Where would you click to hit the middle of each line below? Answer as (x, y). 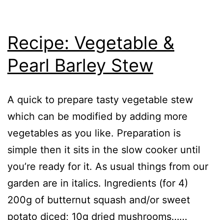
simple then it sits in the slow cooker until (104, 150)
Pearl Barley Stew (80, 65)
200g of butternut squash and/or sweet (99, 200)
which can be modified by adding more (97, 116)
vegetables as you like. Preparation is (94, 133)
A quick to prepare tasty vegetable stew (100, 99)
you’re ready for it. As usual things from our (108, 166)
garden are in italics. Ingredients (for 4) (98, 183)
